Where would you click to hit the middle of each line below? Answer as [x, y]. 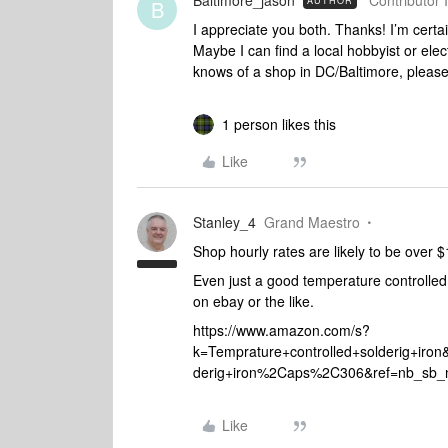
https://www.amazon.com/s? [281, 330]
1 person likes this [279, 124]
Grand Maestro [312, 222]
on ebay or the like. [253, 301]
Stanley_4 [224, 222]
